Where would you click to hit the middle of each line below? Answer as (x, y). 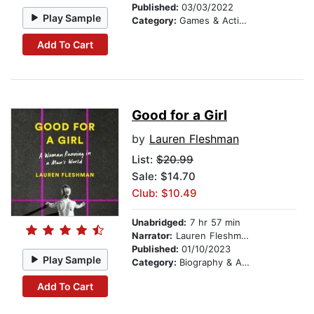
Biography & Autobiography (211, 262)
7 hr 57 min (213, 223)
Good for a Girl (179, 116)
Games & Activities (209, 21)
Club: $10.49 (164, 193)
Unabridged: (159, 223)
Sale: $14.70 (164, 177)
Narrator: (152, 236)
